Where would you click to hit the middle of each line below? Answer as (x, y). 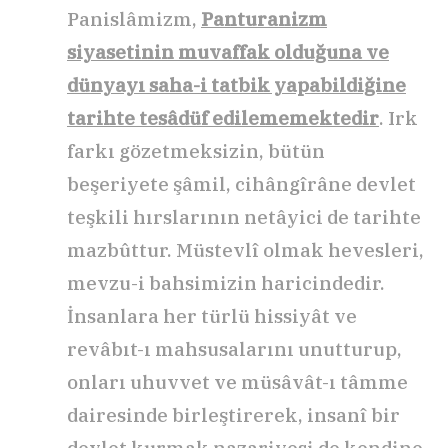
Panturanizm (264, 19)
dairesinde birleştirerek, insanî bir (233, 415)
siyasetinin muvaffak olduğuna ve (228, 52)
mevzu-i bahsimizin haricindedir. (226, 283)
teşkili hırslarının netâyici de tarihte (244, 217)
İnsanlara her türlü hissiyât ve (212, 316)
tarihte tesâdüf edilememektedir (223, 118)
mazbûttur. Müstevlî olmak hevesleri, (245, 250)
